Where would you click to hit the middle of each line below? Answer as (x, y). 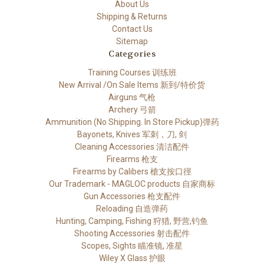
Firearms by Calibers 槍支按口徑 (132, 171)
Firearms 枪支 (132, 159)
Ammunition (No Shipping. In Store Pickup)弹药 (132, 122)
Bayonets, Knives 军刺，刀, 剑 (132, 134)
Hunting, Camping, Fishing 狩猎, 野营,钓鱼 (132, 221)
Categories (132, 53)
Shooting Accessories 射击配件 (132, 233)
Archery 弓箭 (132, 109)
